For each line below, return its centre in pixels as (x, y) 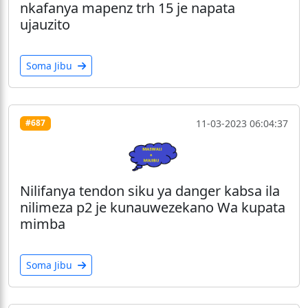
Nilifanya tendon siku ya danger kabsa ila (150, 191)
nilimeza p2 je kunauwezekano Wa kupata (153, 208)
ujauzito (45, 24)
